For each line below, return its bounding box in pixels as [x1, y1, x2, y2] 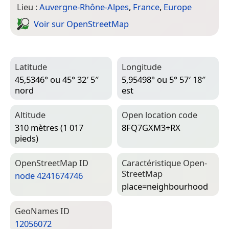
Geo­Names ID [15, 205, 70, 217]
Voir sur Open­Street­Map [34, 18, 129, 30]
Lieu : [17, 1, 39, 13]
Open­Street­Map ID [15, 157, 88, 169]
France [133, 1, 159, 13]
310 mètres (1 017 [15, 121, 83, 133]
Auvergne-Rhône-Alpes [39, 1, 129, 13]
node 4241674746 [15, 169, 83, 181]
